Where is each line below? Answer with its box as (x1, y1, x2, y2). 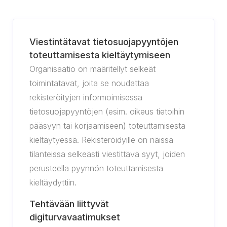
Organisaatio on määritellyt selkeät (29, 64, 156, 74)
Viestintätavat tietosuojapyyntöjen (29, 36, 178, 47)
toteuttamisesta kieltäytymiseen (29, 50, 170, 60)
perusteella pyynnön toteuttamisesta (29, 163, 163, 173)
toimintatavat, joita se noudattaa (29, 78, 149, 88)
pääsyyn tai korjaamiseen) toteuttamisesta (29, 121, 185, 131)
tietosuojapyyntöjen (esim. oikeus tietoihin (29, 106, 184, 117)
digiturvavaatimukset (29, 212, 120, 222)
